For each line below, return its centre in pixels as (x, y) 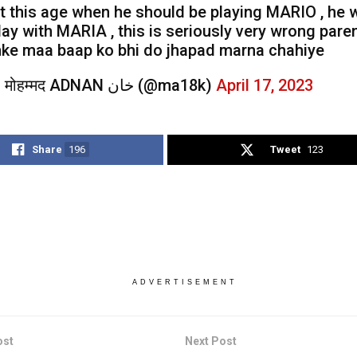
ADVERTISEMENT (184, 282)
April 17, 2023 (265, 86)
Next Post (210, 341)
